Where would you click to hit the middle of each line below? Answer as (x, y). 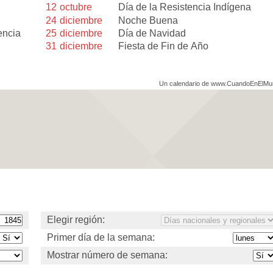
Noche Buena (148, 20)
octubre (76, 7)
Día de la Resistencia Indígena (185, 7)
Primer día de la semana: (101, 238)
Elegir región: (76, 220)
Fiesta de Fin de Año (164, 46)
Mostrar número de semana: (107, 255)
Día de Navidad (152, 33)
